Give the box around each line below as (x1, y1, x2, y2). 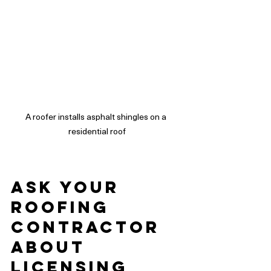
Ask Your (11, 177, 126, 198)
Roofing (11, 197, 117, 218)
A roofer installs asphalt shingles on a (25, 110, 168, 123)
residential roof (68, 125, 126, 138)
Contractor (11, 217, 167, 238)
